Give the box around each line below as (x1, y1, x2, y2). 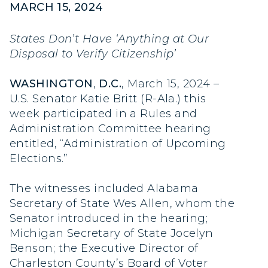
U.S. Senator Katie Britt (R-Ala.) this (10, 92, 206, 106)
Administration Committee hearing (10, 122, 211, 136)
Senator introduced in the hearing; (10, 212, 208, 226)
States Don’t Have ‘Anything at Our (10, 32, 209, 45)
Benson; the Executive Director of (10, 242, 199, 255)
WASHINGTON (10, 77, 93, 91)
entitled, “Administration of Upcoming (10, 137, 226, 151)
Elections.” (10, 152, 68, 166)
